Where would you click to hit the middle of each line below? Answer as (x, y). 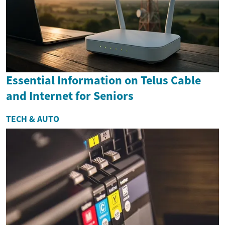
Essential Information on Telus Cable (103, 80)
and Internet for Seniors (70, 96)
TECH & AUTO (33, 119)
